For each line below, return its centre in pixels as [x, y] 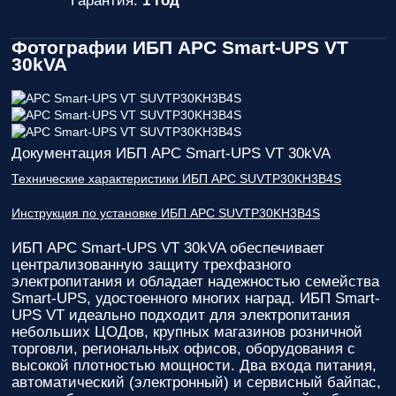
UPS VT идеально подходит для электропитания [181, 315]
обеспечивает [275, 248]
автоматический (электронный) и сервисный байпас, [196, 382]
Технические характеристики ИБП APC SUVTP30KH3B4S [176, 179]
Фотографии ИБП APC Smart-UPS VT [180, 47]
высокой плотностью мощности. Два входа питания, [194, 366]
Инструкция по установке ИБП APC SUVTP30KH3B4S [166, 213]
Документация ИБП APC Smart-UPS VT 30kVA [171, 153]
